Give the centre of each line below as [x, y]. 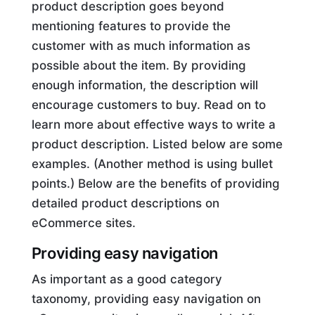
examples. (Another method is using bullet [152, 164]
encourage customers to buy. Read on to [148, 105]
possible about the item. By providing [139, 66]
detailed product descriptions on [125, 204]
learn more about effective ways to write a [153, 125]
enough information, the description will [144, 85]
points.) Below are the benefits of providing [155, 184]
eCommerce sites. [83, 223]
